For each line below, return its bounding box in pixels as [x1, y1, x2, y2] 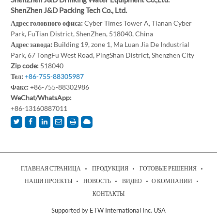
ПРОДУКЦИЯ [92, 164, 128, 172]
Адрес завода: [11, 40, 54, 48]
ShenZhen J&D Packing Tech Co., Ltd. [11, 5, 127, 15]
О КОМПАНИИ [152, 177, 192, 185]
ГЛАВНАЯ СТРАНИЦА [20, 164, 81, 172]
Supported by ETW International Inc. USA [51, 206, 166, 214]
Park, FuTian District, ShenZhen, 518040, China [11, 29, 154, 38]
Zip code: [11, 61, 39, 70]
